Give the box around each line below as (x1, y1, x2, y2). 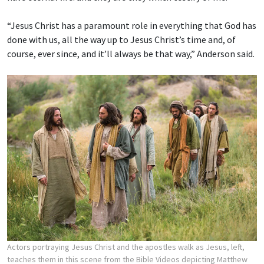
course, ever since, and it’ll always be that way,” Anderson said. (7, 47, 255, 60)
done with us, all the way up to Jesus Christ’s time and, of (7, 33, 236, 45)
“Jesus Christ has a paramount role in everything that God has (7, 19, 256, 31)
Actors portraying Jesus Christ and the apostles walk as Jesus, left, (7, 242, 245, 253)
